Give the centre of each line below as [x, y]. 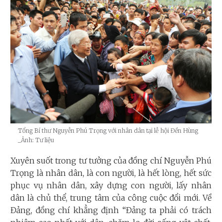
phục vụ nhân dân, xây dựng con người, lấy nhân [111, 185]
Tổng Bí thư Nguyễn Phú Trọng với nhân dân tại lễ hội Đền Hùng [108, 130]
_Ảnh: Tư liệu [36, 140]
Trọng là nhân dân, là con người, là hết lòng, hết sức [111, 173]
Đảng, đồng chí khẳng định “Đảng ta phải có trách [111, 210]
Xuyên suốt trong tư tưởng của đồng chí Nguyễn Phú [111, 160]
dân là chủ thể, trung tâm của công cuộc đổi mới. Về [111, 197]
